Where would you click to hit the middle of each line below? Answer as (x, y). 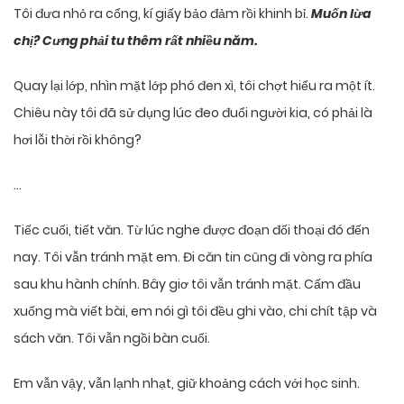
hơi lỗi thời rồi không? (78, 140)
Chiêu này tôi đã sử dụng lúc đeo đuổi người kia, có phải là (193, 113)
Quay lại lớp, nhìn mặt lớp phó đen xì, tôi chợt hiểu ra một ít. (194, 86)
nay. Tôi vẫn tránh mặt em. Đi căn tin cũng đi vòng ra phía (193, 257)
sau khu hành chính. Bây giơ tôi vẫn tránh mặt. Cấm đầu (187, 285)
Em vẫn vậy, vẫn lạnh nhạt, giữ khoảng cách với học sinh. (187, 384)
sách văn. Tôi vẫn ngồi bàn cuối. (112, 339)
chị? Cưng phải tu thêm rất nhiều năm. (135, 41)
